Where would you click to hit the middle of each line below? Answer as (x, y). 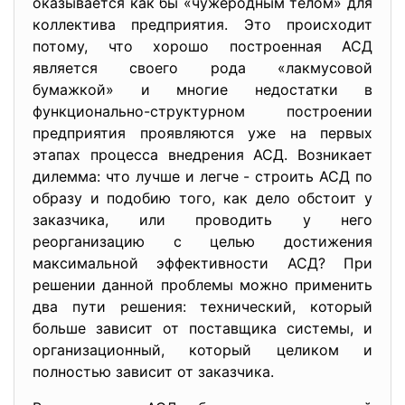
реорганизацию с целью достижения (202, 241)
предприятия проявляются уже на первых (202, 133)
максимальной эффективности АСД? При (202, 263)
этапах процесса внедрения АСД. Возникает (202, 155)
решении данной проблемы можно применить (202, 285)
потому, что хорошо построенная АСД (202, 46)
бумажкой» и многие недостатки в (202, 89)
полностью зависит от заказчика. (153, 372)
